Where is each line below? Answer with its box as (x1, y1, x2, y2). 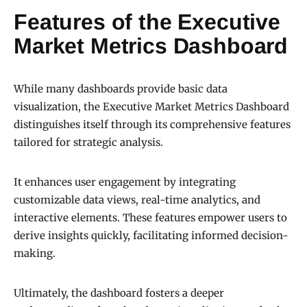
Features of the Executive (14, 10, 280, 35)
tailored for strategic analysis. (14, 136, 163, 149)
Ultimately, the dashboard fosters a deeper (14, 286, 224, 300)
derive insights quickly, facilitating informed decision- (14, 229, 288, 243)
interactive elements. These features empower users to (14, 211, 287, 225)
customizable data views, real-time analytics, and (14, 193, 260, 207)
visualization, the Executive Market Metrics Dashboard (14, 100, 289, 114)
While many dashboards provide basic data (14, 82, 228, 96)
